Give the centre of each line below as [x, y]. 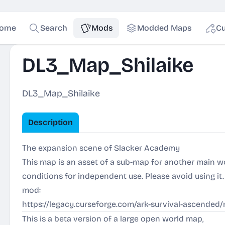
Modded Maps [164, 28]
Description [50, 122]
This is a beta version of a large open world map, [113, 219]
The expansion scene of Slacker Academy [101, 148]
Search [53, 28]
